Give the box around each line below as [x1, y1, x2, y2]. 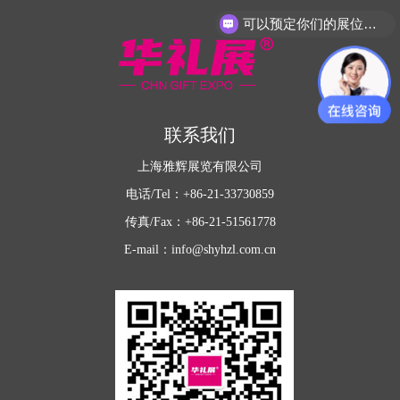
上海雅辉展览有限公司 [137, 160, 262, 174]
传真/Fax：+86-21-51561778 [124, 215, 276, 229]
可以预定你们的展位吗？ [362, 16, 377, 32]
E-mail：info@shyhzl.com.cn [124, 243, 276, 257]
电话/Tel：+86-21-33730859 [126, 187, 274, 202]
